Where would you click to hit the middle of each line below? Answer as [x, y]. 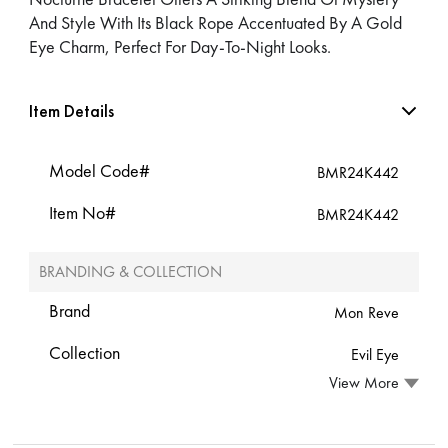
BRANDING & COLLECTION [131, 271]
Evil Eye [374, 354]
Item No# [83, 212]
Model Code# [100, 170]
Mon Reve [366, 312]
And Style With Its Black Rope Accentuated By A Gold [216, 22]
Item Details [72, 110]
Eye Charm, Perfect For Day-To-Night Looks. [180, 46]
